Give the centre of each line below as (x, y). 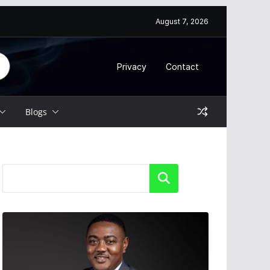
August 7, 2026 (182, 21)
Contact (182, 66)
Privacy (132, 66)
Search (164, 178)
